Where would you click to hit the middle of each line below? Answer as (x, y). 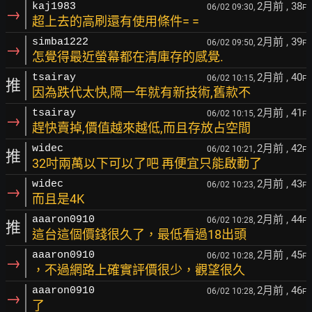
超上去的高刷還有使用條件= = (116, 21)
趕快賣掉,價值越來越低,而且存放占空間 (141, 128)
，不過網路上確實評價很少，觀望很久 (139, 270)
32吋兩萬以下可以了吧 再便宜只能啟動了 (147, 163)
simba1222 (60, 42)
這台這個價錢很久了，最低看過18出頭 (139, 234)
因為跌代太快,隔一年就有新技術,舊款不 (141, 92)
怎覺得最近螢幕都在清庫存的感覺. (128, 57)
